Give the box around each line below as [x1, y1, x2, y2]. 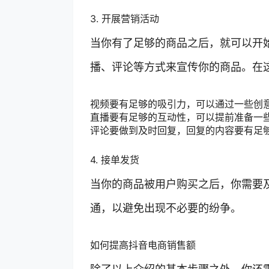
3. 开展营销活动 [90, 12, 159, 25]
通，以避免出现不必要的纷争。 [90, 201, 241, 214]
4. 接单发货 [90, 153, 139, 166]
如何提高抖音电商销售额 [90, 238, 196, 251]
